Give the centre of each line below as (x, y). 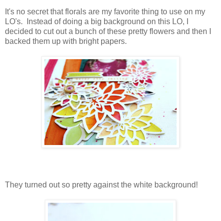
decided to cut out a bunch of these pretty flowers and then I (108, 31)
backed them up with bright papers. (66, 41)
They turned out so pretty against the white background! (101, 184)
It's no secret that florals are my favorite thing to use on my (105, 11)
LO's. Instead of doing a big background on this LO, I (97, 21)
